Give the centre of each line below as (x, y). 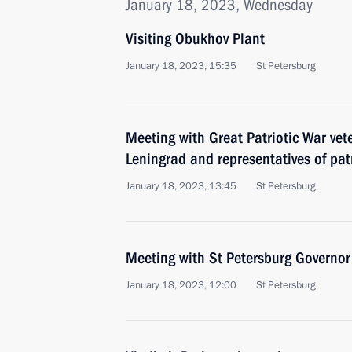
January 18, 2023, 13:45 (181, 186)
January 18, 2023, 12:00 (181, 285)
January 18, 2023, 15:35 (181, 66)
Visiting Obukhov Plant (195, 38)
